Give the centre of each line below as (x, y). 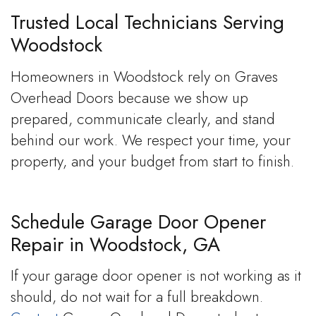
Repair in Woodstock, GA (115, 244)
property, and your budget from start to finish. (152, 161)
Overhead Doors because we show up (129, 98)
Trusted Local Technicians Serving (147, 23)
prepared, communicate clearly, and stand (143, 119)
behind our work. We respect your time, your (151, 140)
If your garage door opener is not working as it (156, 276)
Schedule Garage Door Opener (138, 221)
